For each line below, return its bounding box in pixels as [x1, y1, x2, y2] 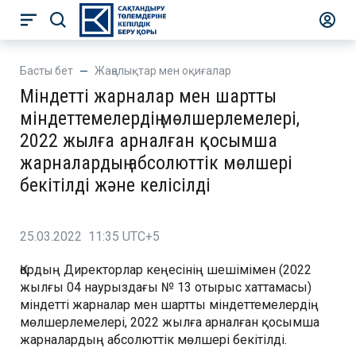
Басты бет [20, 64, 73, 77]
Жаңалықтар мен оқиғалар [95, 64, 231, 77]
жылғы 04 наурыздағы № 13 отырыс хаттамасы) [20, 280, 311, 295]
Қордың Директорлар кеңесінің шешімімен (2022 [20, 262, 311, 277]
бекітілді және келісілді [20, 174, 211, 196]
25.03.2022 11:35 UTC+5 [20, 229, 160, 244]
